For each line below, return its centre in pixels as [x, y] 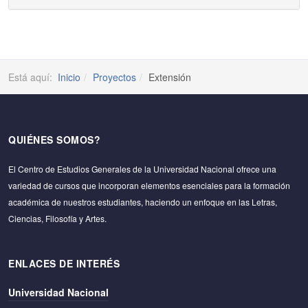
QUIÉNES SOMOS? [54, 140]
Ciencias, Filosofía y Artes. [57, 218]
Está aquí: [33, 77]
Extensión [170, 77]
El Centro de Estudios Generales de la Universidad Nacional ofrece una [142, 169]
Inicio [69, 77]
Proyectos [114, 77]
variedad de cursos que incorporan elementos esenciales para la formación [149, 185]
